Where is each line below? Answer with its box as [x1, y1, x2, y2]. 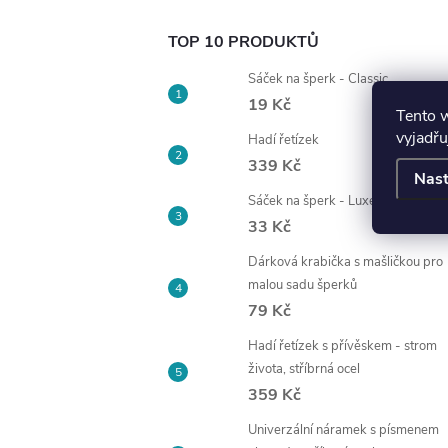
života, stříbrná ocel [248, 360, 360, 378]
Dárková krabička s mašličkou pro [248, 253, 443, 271]
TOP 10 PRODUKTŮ [168, 31, 319, 53]
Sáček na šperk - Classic [248, 70, 388, 88]
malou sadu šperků [248, 276, 357, 294]
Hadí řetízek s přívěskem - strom [248, 337, 437, 355]
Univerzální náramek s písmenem [248, 421, 439, 439]
